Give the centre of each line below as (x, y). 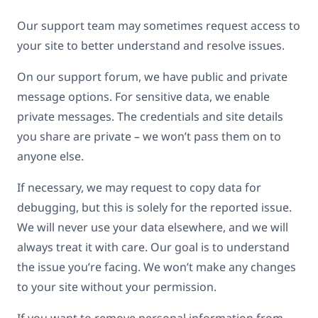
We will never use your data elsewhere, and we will (153, 227)
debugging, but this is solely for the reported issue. (154, 207)
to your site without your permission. (117, 286)
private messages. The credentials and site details (150, 116)
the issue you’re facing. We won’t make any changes (157, 267)
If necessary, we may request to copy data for (139, 187)
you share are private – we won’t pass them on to (149, 136)
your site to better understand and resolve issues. (152, 45)
